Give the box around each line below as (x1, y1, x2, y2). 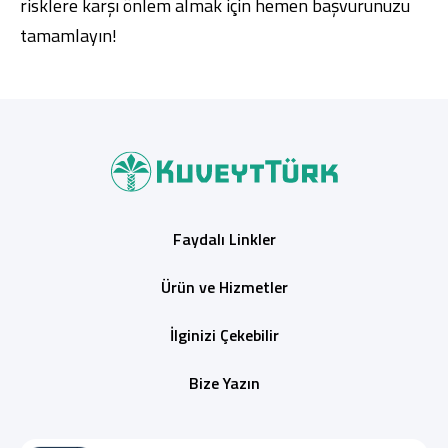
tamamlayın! (20, 22, 117, 50)
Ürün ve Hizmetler (160, 275, 288, 300)
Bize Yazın (188, 371, 260, 396)
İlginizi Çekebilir (169, 323, 279, 348)
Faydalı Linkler (172, 227, 276, 252)
